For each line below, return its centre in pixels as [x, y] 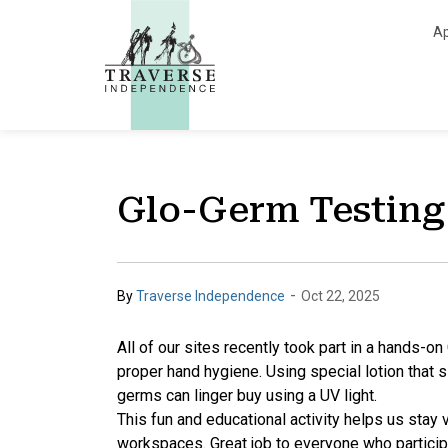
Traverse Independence [210, 295]
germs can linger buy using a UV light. [247, 395]
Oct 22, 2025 [340, 295]
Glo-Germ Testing [281, 210]
